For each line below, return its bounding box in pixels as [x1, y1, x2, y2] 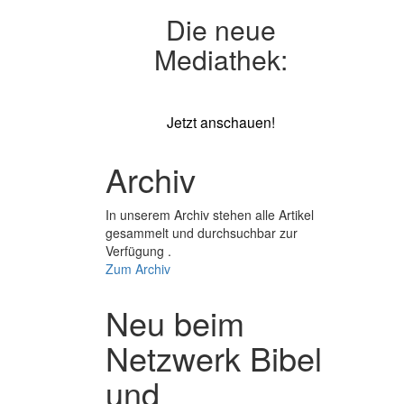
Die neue [165, 9, 276, 49]
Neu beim [106, 298, 244, 345]
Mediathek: [153, 39, 288, 78]
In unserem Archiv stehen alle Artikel [106, 205, 314, 224]
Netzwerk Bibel [106, 334, 322, 381]
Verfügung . [106, 241, 171, 260]
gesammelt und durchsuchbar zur [106, 223, 298, 242]
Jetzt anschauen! [166, 112, 275, 133]
